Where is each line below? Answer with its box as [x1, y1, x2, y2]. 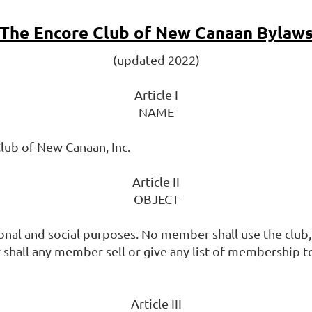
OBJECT [133, 192, 179, 206]
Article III [130, 296, 182, 311]
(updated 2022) [112, 52, 200, 67]
